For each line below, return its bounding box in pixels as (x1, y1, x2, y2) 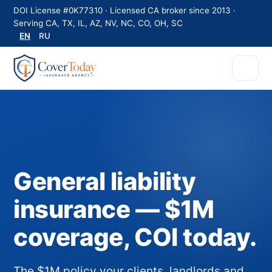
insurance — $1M (13, 194, 215, 224)
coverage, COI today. (13, 222, 257, 252)
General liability (13, 166, 196, 196)
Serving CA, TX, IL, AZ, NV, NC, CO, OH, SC (13, 18, 183, 28)
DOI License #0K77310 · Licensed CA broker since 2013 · (13, 5, 236, 15)
